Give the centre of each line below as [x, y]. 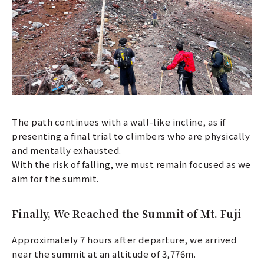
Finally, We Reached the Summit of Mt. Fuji [127, 213]
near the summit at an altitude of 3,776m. [104, 253]
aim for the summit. [55, 178]
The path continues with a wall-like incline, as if [119, 121]
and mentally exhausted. [67, 150]
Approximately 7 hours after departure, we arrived [124, 239]
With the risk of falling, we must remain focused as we [131, 164]
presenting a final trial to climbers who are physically [131, 136]
